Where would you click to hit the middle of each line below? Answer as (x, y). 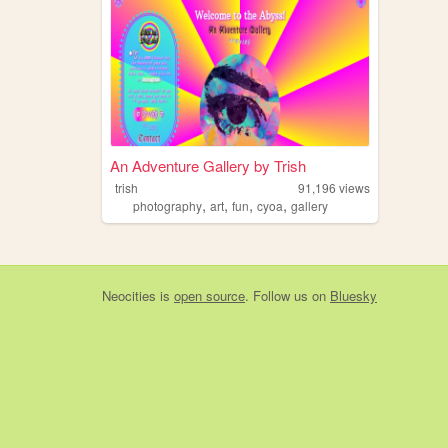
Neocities (129, 295)
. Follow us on (287, 295)
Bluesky (353, 295)
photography (167, 205)
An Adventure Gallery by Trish (207, 165)
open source (209, 295)
